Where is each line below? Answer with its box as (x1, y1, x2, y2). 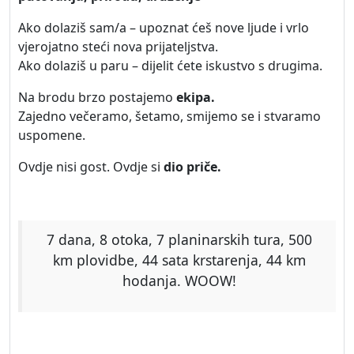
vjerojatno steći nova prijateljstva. (18, 38, 218, 55)
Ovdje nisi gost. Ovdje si (18, 158, 164, 175)
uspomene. (18, 126, 85, 144)
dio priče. (164, 158, 221, 175)
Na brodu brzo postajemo (18, 88, 176, 106)
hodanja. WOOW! (122, 271, 236, 290)
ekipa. (176, 88, 215, 106)
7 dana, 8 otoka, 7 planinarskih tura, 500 (46, 230, 312, 249)
